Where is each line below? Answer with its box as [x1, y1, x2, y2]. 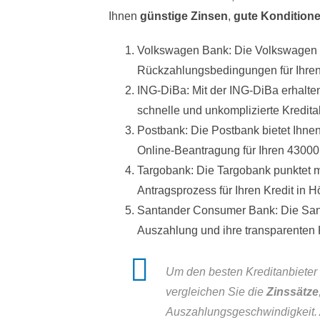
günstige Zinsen [140, 10, 228, 23]
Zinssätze [266, 286, 319, 299]
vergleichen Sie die [166, 286, 266, 299]
